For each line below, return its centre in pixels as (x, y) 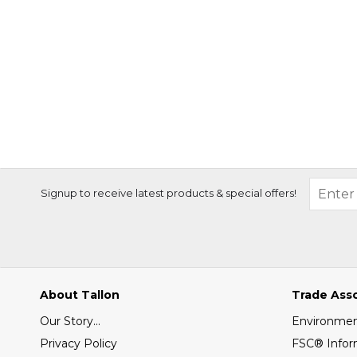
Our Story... (70, 321)
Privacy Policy (78, 343)
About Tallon (80, 295)
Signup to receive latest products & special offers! (169, 193)
